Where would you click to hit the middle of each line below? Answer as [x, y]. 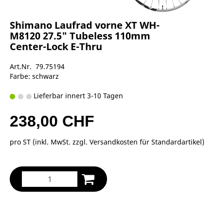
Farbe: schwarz [34, 76]
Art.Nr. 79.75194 [37, 66]
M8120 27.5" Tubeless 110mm [80, 36]
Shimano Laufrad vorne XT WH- [85, 25]
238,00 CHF [52, 121]
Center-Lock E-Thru [56, 46]
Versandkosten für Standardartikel [146, 142]
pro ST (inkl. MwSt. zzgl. [50, 142]
